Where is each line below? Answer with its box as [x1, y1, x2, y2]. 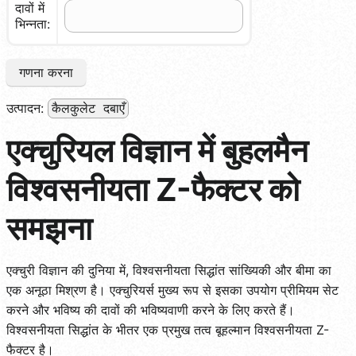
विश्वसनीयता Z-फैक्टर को [6, 169, 300, 209]
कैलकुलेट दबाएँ [52, 100, 125, 116]
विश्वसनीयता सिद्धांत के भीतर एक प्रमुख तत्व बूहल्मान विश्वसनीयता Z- [6, 321, 329, 338]
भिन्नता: [15, 15, 50, 32]
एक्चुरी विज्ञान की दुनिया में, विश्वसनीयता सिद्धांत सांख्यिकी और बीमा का [6, 261, 331, 278]
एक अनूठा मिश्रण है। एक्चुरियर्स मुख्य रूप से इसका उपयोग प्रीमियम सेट [6, 281, 339, 298]
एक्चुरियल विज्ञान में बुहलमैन [6, 130, 308, 170]
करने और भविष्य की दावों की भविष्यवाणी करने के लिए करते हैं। [6, 301, 295, 318]
